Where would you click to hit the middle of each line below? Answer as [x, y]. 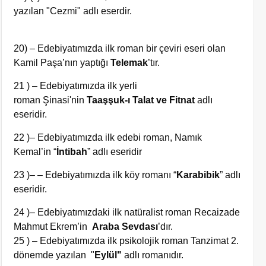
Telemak [129, 63]
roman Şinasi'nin [50, 100]
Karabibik [198, 175]
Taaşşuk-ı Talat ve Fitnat [141, 100]
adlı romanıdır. [153, 255]
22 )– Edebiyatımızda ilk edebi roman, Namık [108, 137]
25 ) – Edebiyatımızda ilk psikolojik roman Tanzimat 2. [126, 241]
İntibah [72, 152]
